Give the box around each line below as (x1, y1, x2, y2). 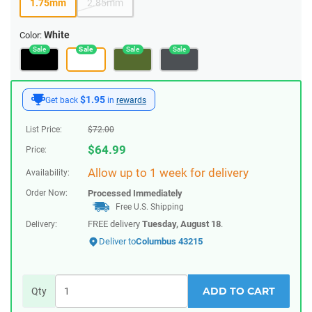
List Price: (26, 124, 62, 134)
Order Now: (26, 187, 68, 198)
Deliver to (99, 235, 136, 247)
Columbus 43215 (136, 235, 203, 247)
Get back (45, 95, 80, 105)
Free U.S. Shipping (116, 201, 184, 212)
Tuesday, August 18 (142, 218, 221, 229)
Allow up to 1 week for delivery (88, 165, 249, 180)
